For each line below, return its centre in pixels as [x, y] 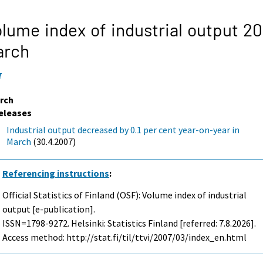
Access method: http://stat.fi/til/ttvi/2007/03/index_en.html [125, 237]
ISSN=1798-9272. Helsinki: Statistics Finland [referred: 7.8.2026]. [129, 223]
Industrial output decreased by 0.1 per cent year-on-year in [123, 129]
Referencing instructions [56, 173]
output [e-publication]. [49, 209]
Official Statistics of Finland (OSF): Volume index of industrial [125, 195]
